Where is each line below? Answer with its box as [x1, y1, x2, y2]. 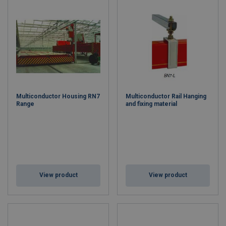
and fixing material [126, 100, 177, 107]
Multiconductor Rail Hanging [126, 93, 206, 100]
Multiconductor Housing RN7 [16, 93, 100, 100]
